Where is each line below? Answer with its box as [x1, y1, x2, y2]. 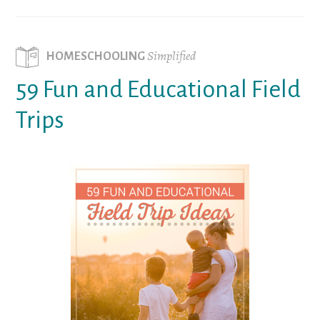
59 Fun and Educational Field [16, 76, 301, 102]
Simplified [147, 46, 196, 64]
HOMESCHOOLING [46, 49, 148, 63]
